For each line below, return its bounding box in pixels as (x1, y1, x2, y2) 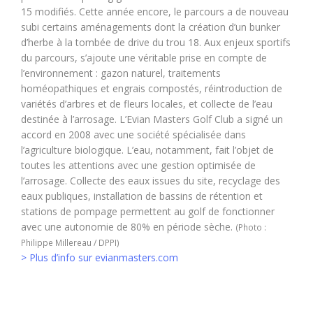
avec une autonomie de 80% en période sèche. (21, 220, 235, 233)
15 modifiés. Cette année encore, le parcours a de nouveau (21, 5, 289, 18)
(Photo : (235, 221, 266, 233)
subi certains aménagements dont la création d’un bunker (21, 20, 280, 34)
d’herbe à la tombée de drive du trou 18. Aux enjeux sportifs (21, 36, 291, 49)
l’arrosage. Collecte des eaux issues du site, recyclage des (21, 174, 280, 187)
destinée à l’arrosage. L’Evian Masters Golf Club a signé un (21, 112, 283, 126)
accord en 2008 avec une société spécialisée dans (21, 128, 246, 141)
